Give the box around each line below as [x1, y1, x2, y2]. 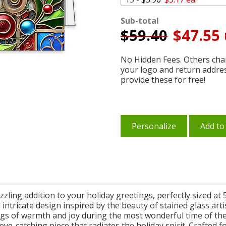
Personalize [132, 121, 176, 132]
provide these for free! [121, 74, 205, 85]
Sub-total [121, 15, 159, 26]
